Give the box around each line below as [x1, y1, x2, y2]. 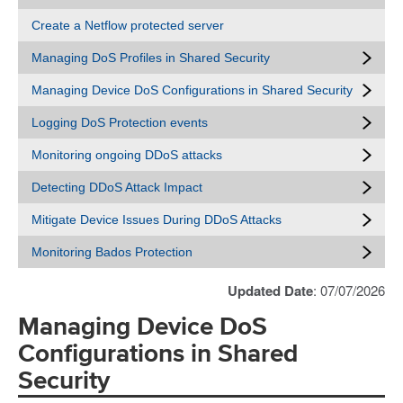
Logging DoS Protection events [31, 115, 208, 130]
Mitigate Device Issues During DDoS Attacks [31, 212, 282, 227]
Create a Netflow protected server [31, 18, 224, 32]
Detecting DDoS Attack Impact [31, 180, 202, 194]
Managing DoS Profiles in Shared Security [31, 50, 270, 65]
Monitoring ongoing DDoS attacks [31, 148, 222, 162]
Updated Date [228, 281, 313, 300]
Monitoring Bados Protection [31, 245, 193, 259]
